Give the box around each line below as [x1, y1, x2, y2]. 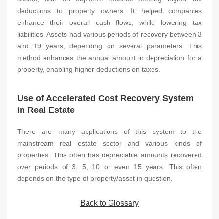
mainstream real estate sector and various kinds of [17, 139, 202, 147]
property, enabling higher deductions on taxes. [17, 66, 160, 73]
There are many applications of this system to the [17, 128, 202, 135]
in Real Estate [17, 105, 75, 115]
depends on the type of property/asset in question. [17, 175, 173, 182]
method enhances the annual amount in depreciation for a [17, 54, 202, 62]
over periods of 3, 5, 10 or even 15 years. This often [17, 163, 202, 171]
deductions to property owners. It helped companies [17, 7, 202, 15]
